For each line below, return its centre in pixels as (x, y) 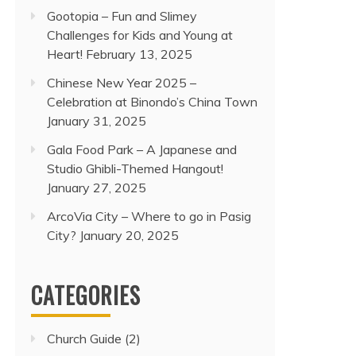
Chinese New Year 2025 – (122, 83)
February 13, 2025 (139, 54)
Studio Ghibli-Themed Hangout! (135, 168)
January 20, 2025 (129, 235)
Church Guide (84, 339)
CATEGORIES (86, 295)
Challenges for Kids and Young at (140, 35)
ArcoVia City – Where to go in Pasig (149, 216)
